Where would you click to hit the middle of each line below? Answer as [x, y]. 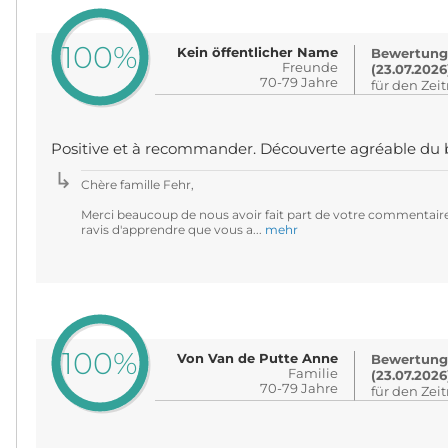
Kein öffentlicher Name [258, 52]
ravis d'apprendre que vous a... [172, 229]
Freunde [310, 67]
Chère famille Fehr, [137, 184]
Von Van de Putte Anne [258, 358]
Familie [313, 373]
